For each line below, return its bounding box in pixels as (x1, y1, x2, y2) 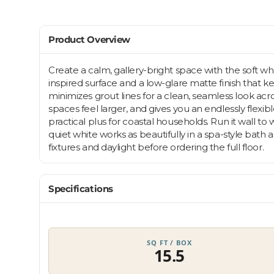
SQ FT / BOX (146, 238, 192, 248)
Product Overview (48, 34, 130, 46)
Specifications (48, 183, 113, 195)
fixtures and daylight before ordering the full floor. (48, 141, 264, 154)
